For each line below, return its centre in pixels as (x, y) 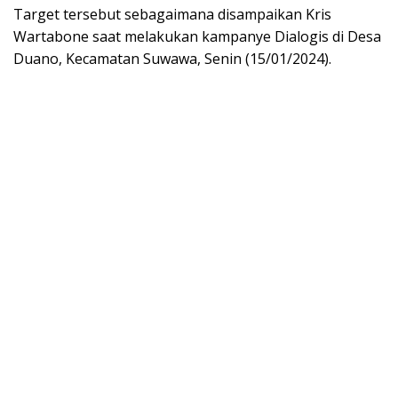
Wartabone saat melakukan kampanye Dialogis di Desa (197, 36)
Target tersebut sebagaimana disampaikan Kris (172, 14)
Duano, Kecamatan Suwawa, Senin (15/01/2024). (172, 58)
